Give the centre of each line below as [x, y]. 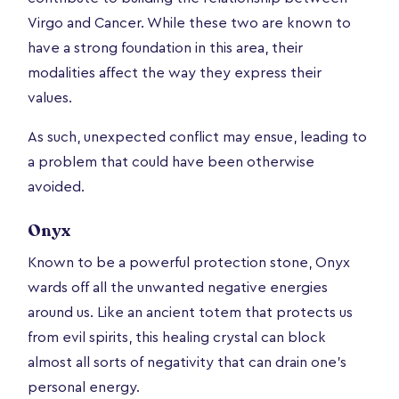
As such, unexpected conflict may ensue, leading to [197, 137]
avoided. [58, 187]
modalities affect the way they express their [175, 73]
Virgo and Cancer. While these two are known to [189, 23]
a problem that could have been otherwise [171, 162]
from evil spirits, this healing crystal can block [177, 337]
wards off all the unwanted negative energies [178, 287]
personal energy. [85, 387]
